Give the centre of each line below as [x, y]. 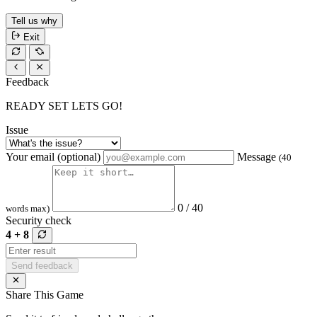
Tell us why [34, 21]
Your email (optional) [53, 157]
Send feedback [42, 265]
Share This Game [45, 294]
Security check [39, 221]
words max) [28, 209]
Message [258, 157]
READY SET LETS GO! [64, 106]
